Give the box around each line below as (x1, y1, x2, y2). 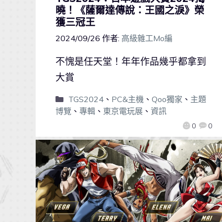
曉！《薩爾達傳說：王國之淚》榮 (55, 4, 204, 17)
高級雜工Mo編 (121, 33, 172, 44)
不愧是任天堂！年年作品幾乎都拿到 (55, 55, 206, 68)
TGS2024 (68, 94, 104, 105)
